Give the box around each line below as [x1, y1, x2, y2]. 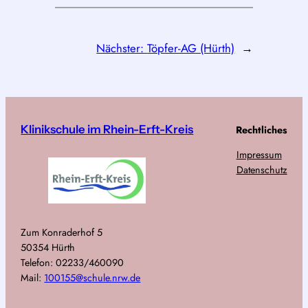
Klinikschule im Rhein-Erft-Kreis [21, 122, 194, 136]
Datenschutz [236, 163, 287, 177]
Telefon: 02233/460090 [21, 255, 124, 269]
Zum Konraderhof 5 [21, 225, 103, 239]
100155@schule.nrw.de [44, 270, 141, 285]
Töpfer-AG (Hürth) [147, 39, 235, 56]
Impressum [236, 148, 282, 162]
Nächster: [96, 39, 148, 56]
